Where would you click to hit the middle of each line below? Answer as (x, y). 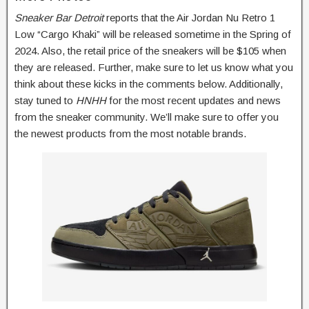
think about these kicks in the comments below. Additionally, (149, 83)
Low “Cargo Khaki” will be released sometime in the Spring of (153, 34)
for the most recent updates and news (195, 100)
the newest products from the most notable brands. (130, 133)
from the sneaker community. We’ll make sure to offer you (147, 117)
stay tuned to (45, 100)
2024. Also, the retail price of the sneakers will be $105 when (150, 50)
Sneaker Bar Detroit (60, 17)
